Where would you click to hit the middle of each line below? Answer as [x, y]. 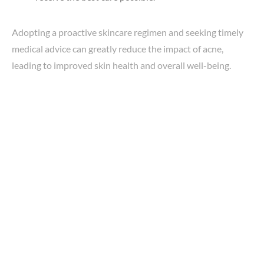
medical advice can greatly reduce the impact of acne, [118, 48]
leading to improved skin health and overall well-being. [121, 65]
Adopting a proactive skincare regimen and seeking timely [128, 32]
